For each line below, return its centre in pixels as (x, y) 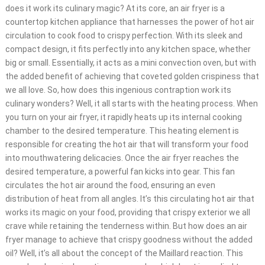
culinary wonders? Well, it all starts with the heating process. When (131, 104)
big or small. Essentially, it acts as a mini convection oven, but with (130, 63)
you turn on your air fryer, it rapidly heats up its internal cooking (123, 117)
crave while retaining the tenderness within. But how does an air (126, 226)
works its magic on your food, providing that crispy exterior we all (127, 213)
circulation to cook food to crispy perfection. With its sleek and (124, 36)
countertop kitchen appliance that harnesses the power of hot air (130, 22)
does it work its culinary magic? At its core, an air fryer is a (115, 9)
